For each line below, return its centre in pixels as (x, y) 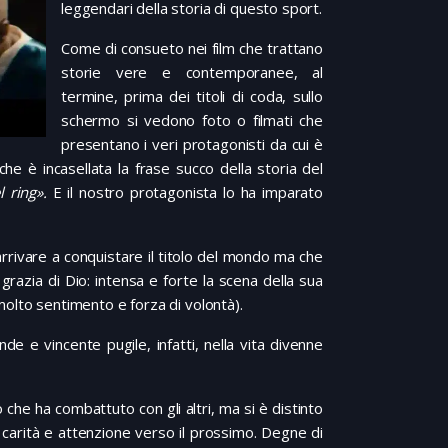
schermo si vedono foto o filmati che (192, 120)
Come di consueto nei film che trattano (192, 48)
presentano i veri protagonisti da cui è (192, 144)
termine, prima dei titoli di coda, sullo (192, 96)
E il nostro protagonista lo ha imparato (184, 192)
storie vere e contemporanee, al (192, 72)
